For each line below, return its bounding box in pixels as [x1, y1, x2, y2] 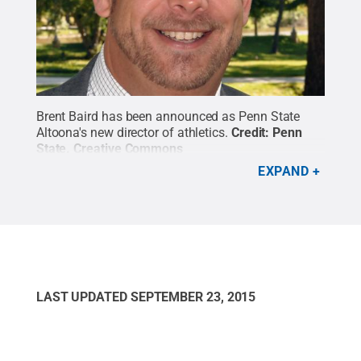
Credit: [230, 124, 273, 140]
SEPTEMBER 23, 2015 [130, 288, 256, 305]
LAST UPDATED [35, 288, 131, 305]
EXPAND [258, 163, 309, 179]
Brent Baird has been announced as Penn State [35, 108, 301, 124]
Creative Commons [73, 140, 183, 156]
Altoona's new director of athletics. [35, 124, 228, 140]
